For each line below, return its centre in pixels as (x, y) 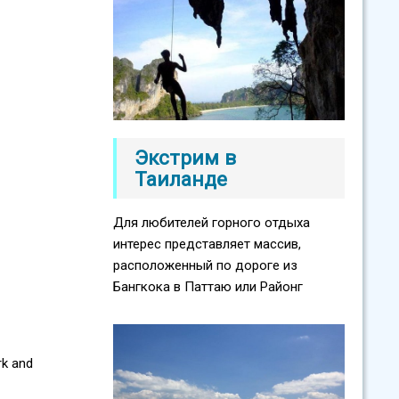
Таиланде (181, 179)
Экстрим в (185, 158)
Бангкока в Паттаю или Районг (208, 287)
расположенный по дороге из (205, 266)
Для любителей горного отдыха (212, 223)
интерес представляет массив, (207, 244)
